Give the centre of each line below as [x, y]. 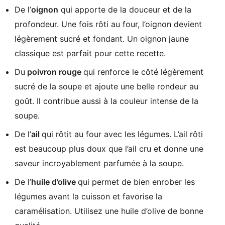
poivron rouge [54, 72]
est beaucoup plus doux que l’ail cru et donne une [109, 148]
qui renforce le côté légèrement [143, 72]
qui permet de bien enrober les [136, 182]
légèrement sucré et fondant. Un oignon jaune [102, 38]
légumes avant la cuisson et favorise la [88, 196]
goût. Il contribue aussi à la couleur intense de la [106, 101]
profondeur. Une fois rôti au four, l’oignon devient [108, 24]
